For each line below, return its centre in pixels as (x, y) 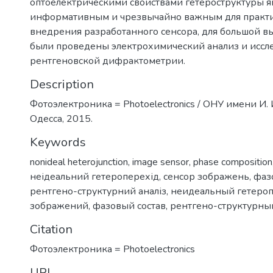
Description (62, 84)
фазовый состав (129, 206)
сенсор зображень (206, 176)
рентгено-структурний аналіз (98, 191)
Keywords (58, 142)
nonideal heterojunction (79, 162)
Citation (51, 229)
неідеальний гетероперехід (94, 176)
